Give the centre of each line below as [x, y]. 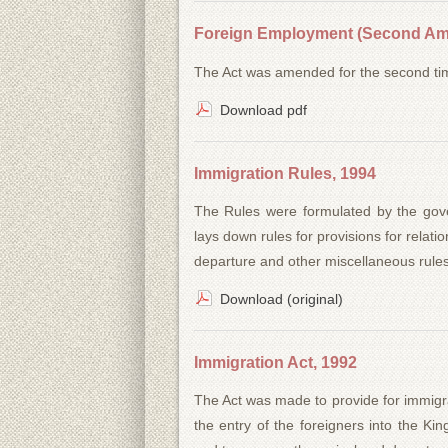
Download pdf [263, 109]
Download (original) [283, 298]
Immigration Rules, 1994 [284, 173]
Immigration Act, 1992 [275, 362]
